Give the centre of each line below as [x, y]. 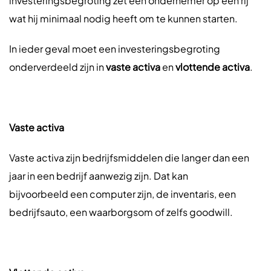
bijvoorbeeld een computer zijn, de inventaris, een [122, 194]
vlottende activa [213, 67]
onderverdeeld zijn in [57, 67]
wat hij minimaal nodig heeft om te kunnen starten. [123, 18]
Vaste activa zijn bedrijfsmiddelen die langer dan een [129, 158]
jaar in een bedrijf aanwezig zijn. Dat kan [99, 176]
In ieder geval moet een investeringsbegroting [115, 49]
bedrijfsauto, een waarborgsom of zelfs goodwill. [121, 212]
